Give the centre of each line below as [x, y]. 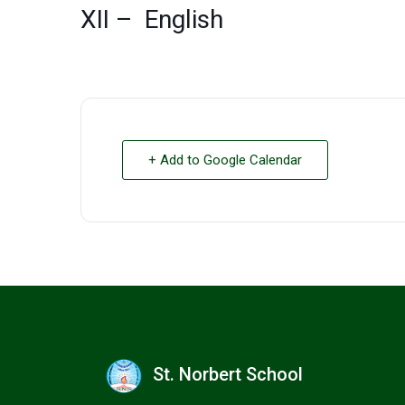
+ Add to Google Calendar [225, 160]
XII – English [152, 19]
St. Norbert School [228, 375]
